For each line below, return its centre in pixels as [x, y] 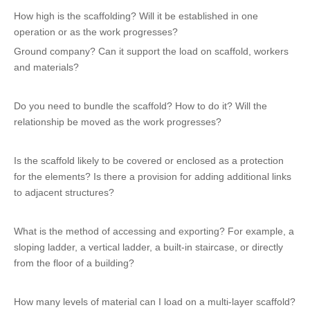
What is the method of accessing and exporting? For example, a [154, 231]
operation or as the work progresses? [96, 32]
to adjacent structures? [64, 192]
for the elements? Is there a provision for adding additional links [153, 176]
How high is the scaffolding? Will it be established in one [136, 16]
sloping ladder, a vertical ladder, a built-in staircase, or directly [148, 247]
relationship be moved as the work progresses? [118, 122]
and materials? [46, 67]
